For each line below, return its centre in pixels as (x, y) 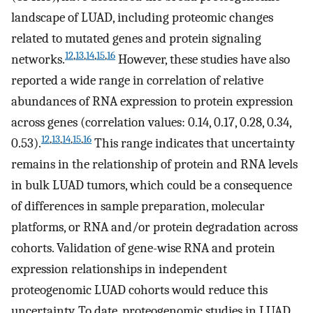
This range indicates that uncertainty (193, 143)
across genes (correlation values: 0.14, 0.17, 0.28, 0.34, (151, 122)
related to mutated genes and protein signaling (136, 38)
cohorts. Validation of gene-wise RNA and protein (143, 248)
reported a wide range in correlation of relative (137, 80)
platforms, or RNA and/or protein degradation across (154, 227)
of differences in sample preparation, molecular (138, 206)
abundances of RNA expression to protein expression (152, 101)
